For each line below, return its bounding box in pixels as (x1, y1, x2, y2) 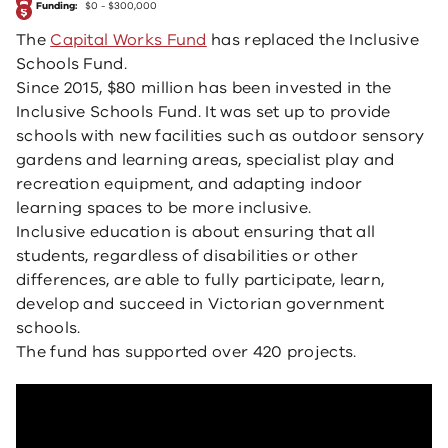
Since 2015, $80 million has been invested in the (16, 77, 392, 99)
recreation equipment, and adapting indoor (16, 173, 363, 195)
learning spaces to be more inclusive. (16, 197, 312, 219)
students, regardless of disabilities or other (16, 245, 358, 267)
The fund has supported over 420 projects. (16, 341, 357, 363)
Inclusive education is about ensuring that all (16, 221, 376, 243)
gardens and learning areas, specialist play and (16, 149, 395, 171)
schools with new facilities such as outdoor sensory (16, 125, 425, 147)
